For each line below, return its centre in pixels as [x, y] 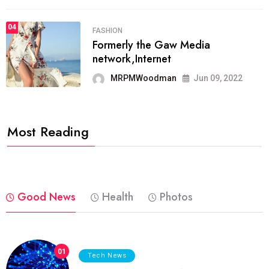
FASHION [107, 31]
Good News [47, 197]
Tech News [107, 255]
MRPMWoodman [144, 78]
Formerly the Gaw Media [151, 45]
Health [118, 197]
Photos [176, 197]
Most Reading [48, 132]
